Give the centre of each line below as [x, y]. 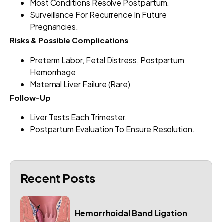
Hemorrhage [53, 72]
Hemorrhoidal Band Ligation [131, 213]
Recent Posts [58, 178]
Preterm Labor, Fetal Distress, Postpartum [107, 60]
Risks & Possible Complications [69, 40]
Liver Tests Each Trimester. [79, 117]
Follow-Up [30, 97]
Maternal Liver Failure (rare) [80, 84]
